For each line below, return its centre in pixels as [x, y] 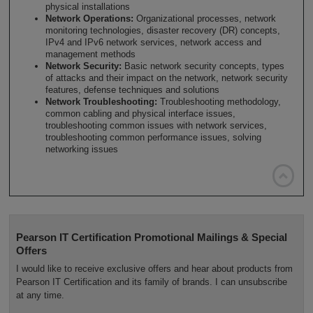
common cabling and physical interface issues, [140, 113]
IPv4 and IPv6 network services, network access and [153, 42]
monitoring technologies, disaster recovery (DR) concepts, [162, 30]
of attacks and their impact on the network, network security [166, 78]
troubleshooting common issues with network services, [156, 125]
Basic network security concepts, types [203, 66]
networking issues [81, 149]
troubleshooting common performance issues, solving [153, 137]
